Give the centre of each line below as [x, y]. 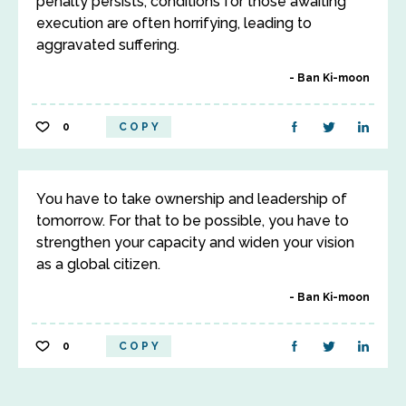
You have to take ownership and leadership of [192, 199]
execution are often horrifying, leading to [174, 23]
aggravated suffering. [108, 45]
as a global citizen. [98, 264]
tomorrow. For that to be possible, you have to [193, 221]
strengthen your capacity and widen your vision [195, 242]
